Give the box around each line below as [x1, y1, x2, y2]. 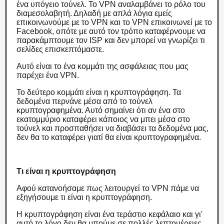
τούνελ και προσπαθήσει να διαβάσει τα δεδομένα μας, [16, 124, 209, 132]
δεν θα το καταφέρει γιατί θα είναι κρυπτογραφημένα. [16, 133, 203, 141]
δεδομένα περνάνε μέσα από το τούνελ [16, 97, 153, 105]
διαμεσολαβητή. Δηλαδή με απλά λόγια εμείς [16, 9, 172, 17]
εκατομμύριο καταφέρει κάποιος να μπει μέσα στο [16, 115, 190, 123]
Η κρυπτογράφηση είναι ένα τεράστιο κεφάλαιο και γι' [16, 210, 203, 218]
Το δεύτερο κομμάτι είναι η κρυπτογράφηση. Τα [16, 88, 181, 96]
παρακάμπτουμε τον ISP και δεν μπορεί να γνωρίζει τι [16, 36, 205, 44]
